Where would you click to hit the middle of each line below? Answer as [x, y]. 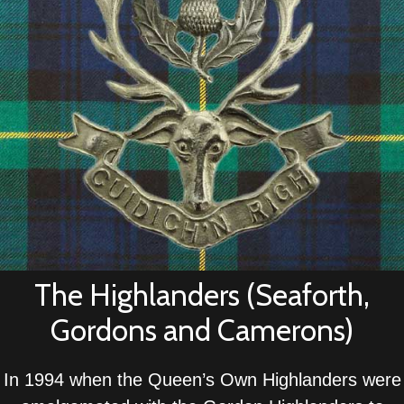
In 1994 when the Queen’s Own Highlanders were [202, 379]
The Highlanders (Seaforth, [202, 294]
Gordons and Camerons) [202, 330]
